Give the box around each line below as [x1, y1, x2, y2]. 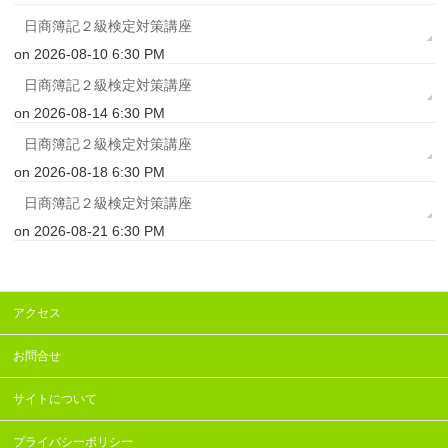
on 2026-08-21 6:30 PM [14, 223, 166, 240]
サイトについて [13, 392, 98, 407]
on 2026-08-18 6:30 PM [14, 164, 166, 181]
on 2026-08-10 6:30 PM [14, 46, 166, 63]
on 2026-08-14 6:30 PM [14, 105, 166, 122]
